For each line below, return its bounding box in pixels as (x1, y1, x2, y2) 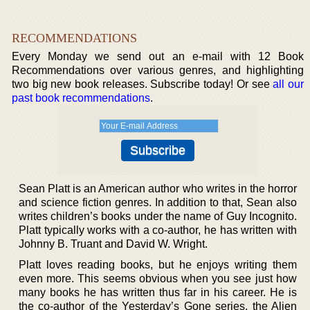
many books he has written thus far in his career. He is (19, 286, 297, 298)
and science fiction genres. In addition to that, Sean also (19, 196, 297, 208)
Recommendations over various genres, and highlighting (12, 64, 304, 76)
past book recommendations (12, 91, 150, 104)
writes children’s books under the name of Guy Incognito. (19, 210, 297, 222)
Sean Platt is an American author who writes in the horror (19, 182, 297, 194)
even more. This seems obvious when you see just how (19, 272, 297, 284)
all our (273, 77, 304, 90)
